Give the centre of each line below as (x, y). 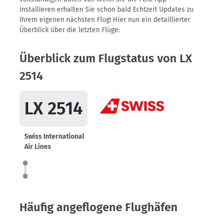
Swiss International (54, 136)
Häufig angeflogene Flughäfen (99, 207)
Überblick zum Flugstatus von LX (106, 58)
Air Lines (38, 147)
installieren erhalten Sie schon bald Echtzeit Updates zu (107, 9)
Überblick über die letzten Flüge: (70, 30)
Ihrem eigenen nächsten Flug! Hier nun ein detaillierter (105, 20)
